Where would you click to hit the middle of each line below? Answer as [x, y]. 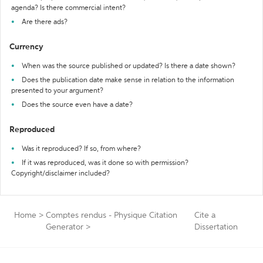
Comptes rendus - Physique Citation [112, 215]
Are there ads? [45, 22]
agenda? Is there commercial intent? [68, 8]
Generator [65, 227]
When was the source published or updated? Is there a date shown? [129, 66]
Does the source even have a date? [77, 105]
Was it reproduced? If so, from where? [81, 149]
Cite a [205, 215]
